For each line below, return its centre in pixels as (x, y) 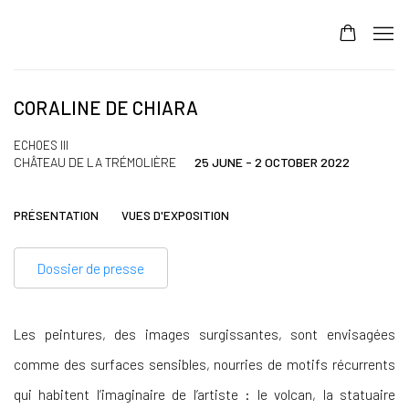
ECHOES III (41, 145)
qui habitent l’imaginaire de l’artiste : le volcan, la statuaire (204, 394)
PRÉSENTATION (56, 215)
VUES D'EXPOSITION (175, 215)
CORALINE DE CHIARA (106, 108)
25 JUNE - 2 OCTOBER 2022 (272, 162)
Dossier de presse (91, 268)
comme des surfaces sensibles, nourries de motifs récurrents (204, 364)
